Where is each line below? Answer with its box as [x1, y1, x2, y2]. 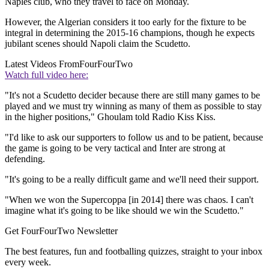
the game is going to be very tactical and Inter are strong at [5, 143, 225, 154]
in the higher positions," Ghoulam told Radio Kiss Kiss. [5, 112, 216, 122]
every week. [5, 257, 51, 268]
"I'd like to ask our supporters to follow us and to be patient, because [5, 132, 263, 143]
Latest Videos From [5, 59, 79, 70]
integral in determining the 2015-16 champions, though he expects [5, 28, 255, 38]
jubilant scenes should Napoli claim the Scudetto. [5, 38, 190, 49]
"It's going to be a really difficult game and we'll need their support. [5, 174, 259, 185]
